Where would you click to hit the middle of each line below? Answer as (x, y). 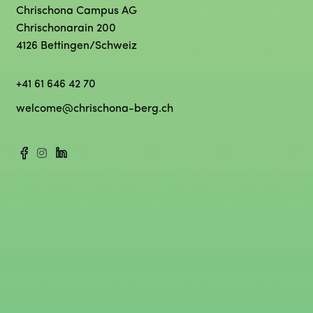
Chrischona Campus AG (77, 12)
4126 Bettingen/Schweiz (77, 46)
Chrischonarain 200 (66, 29)
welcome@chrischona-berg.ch (95, 109)
